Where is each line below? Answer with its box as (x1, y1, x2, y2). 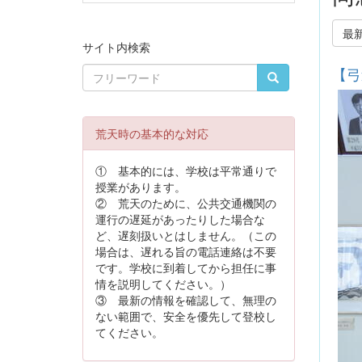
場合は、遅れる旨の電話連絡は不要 (95, 242, 276, 259)
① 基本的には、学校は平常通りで (95, 162, 276, 179)
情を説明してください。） (95, 275, 231, 292)
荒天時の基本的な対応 (95, 124, 208, 141)
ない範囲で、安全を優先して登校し (95, 307, 276, 324)
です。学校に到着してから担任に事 (95, 259, 276, 276)
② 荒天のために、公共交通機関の (95, 194, 276, 211)
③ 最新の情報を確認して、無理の (95, 291, 276, 308)
